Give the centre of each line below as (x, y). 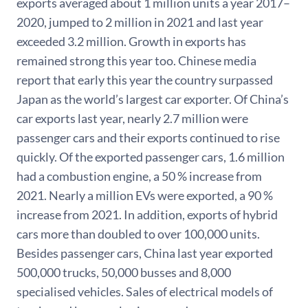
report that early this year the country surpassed (145, 79)
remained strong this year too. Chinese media (136, 60)
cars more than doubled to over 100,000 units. (138, 233)
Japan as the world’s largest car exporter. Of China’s (153, 99)
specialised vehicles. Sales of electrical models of (145, 291)
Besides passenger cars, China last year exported (145, 253)
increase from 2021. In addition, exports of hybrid (147, 214)
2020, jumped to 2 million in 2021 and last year (140, 22)
